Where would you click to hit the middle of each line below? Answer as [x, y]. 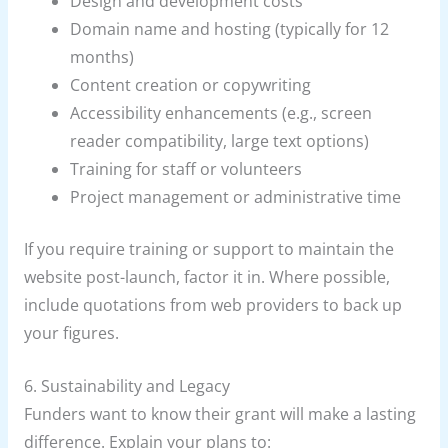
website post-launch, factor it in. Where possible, [206, 276]
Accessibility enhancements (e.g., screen [221, 113]
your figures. [71, 332]
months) [102, 57]
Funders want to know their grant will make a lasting [219, 413]
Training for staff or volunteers [186, 169]
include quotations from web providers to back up [212, 304]
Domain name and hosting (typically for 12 [230, 29]
